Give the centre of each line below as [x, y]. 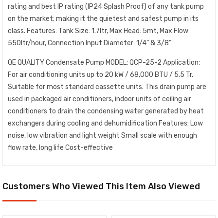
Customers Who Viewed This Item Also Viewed [101, 186]
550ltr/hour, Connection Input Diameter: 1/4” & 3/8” [90, 43]
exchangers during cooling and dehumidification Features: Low [105, 123]
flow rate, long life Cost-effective [60, 147]
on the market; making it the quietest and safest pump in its [103, 19]
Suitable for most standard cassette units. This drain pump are [107, 87]
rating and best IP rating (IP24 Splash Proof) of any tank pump [106, 7]
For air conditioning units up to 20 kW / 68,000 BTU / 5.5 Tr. [100, 74]
